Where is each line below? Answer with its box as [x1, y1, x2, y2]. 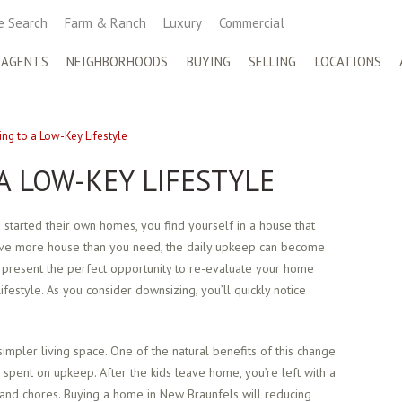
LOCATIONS [314, 53, 381, 70]
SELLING [249, 53, 297, 70]
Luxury [163, 14, 202, 31]
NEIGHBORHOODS [66, 53, 169, 70]
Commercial [219, 14, 284, 31]
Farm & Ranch [65, 14, 146, 31]
